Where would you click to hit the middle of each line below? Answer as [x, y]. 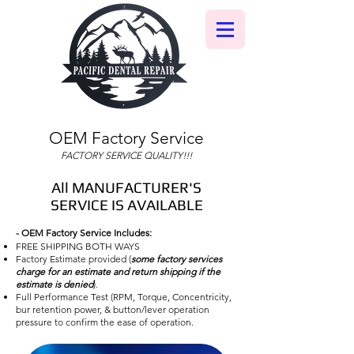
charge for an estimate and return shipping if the [118, 271]
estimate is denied [55, 284]
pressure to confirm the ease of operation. [105, 322]
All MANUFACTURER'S [126, 187]
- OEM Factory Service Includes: [84, 233]
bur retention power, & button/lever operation [113, 309]
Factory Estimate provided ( [73, 259]
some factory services [177, 259]
